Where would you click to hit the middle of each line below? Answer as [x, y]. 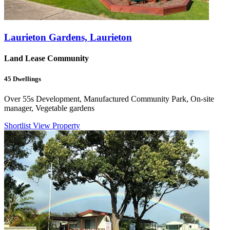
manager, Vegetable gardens [49, 108]
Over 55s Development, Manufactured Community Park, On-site [109, 99]
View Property [56, 125]
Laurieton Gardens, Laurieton [68, 37]
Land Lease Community [46, 59]
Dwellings [26, 79]
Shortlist [18, 125]
